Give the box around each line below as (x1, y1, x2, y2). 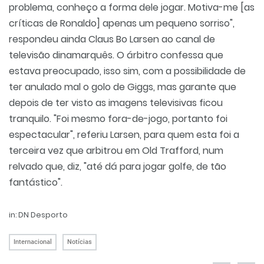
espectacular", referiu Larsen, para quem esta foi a (9, 128, 239, 141)
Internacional (14, 238, 52, 246)
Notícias (67, 238, 92, 246)
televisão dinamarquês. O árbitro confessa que (9, 48, 223, 62)
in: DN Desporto (9, 210, 68, 220)
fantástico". (9, 176, 62, 189)
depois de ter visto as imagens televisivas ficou (9, 96, 223, 110)
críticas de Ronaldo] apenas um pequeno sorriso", (9, 16, 235, 30)
